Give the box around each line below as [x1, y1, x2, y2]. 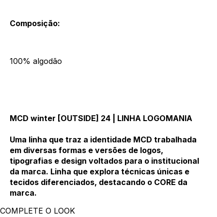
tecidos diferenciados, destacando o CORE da [10, 177, 187, 187]
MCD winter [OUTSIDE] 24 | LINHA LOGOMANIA [10, 113, 192, 123]
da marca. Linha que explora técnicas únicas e [10, 167, 189, 176]
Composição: [10, 18, 60, 28]
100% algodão [10, 56, 62, 66]
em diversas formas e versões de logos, [10, 145, 163, 155]
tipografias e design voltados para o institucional [10, 156, 199, 166]
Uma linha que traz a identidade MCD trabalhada [10, 135, 197, 144]
